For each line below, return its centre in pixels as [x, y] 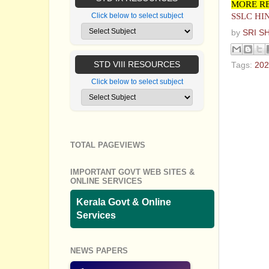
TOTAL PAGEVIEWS [108, 145]
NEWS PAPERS [99, 250]
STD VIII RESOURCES [137, 65]
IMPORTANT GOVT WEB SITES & [132, 172]
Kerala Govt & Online [124, 202]
